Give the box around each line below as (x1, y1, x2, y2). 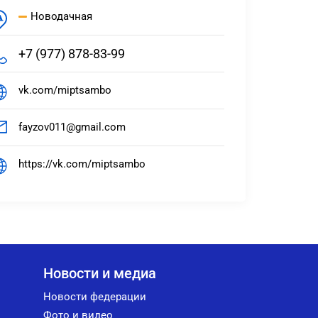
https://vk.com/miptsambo (18, 158, 146, 170)
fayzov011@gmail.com (18, 121, 126, 133)
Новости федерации (43, 290, 146, 303)
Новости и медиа (43, 265, 156, 282)
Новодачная (31, 10, 92, 23)
